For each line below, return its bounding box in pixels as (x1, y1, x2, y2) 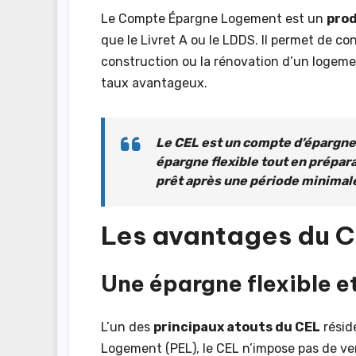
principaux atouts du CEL (153, 319, 320, 335)
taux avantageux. (101, 75, 207, 91)
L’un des (101, 319, 153, 335)
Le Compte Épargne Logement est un (101, 11, 327, 27)
